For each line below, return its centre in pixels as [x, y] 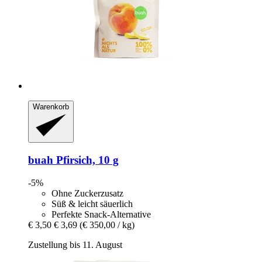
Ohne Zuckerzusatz [87, 193]
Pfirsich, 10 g [86, 160]
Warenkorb [51, 106]
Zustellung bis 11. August [75, 244]
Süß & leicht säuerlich [92, 204]
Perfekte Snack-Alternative [101, 214]
